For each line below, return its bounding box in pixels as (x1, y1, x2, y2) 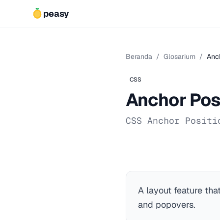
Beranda (126, 52, 152, 61)
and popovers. (138, 199, 195, 210)
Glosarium (164, 52, 195, 61)
